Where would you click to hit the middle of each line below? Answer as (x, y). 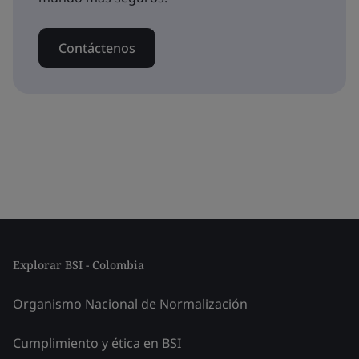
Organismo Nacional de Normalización (130, 304)
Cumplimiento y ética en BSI (97, 343)
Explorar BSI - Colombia (79, 265)
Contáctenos (97, 48)
